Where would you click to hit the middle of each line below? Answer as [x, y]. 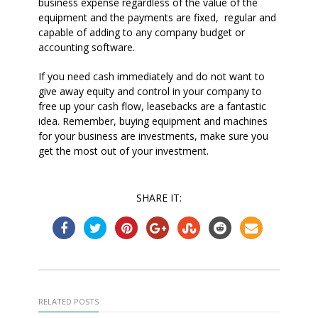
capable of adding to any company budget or [142, 32]
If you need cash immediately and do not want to [152, 76]
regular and [250, 17]
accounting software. [87, 47]
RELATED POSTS [68, 301]
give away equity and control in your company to [150, 91]
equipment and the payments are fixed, [128, 17]
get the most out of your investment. [124, 150]
